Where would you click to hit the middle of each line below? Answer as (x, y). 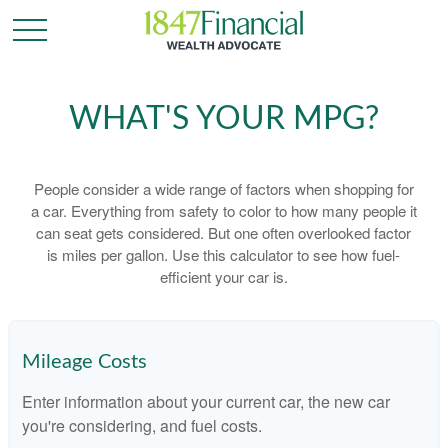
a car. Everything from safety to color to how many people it (223, 210)
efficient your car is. (223, 276)
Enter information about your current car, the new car (206, 401)
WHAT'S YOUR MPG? (224, 119)
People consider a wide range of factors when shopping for (223, 188)
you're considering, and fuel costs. (142, 425)
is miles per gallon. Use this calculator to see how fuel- (224, 254)
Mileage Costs (84, 362)
